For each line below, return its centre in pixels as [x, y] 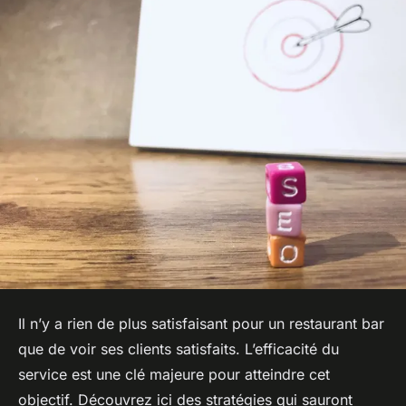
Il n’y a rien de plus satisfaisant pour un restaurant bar [201, 324]
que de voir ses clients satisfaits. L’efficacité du [179, 349]
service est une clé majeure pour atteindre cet [174, 375]
